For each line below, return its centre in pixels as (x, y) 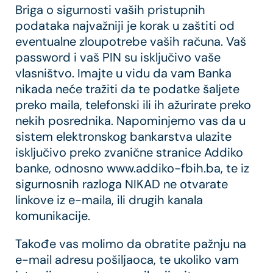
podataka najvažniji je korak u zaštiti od (125, 26)
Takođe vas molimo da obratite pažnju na (131, 244)
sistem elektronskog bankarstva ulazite (124, 137)
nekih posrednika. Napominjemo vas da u (131, 121)
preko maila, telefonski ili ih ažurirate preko (133, 105)
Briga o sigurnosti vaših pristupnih (111, 10)
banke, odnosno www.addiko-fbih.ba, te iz (133, 168)
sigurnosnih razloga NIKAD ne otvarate (122, 184)
